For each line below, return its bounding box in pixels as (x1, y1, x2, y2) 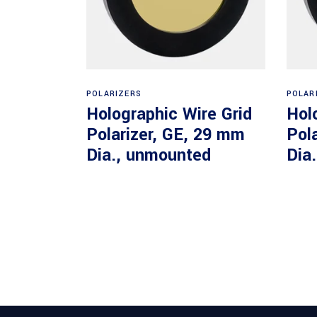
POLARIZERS (86, 88, 142, 99)
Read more (150, 79, 202, 94)
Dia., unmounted (86, 143, 211, 167)
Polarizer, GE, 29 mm (86, 122, 245, 146)
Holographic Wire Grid (86, 102, 252, 126)
